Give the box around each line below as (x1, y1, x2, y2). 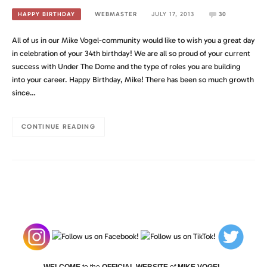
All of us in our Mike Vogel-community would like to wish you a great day (12, 36, 255, 45)
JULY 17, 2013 (151, 10, 194, 18)
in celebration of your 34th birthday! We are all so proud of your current (12, 49, 250, 58)
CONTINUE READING (21, 123, 95, 131)
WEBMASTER (95, 10, 138, 18)
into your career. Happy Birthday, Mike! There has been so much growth (12, 75, 254, 85)
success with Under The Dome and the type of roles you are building (12, 62, 241, 72)
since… (12, 88, 36, 98)
